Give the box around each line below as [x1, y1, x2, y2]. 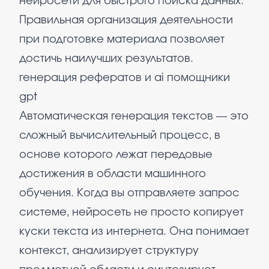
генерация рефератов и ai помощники [19, 73, 230, 83]
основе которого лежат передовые [19, 150, 213, 160]
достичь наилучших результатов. [19, 53, 193, 64]
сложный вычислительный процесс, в [19, 130, 220, 141]
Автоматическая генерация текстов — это [19, 111, 249, 122]
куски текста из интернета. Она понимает [19, 226, 249, 237]
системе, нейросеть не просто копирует [19, 207, 244, 218]
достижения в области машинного [19, 169, 206, 180]
